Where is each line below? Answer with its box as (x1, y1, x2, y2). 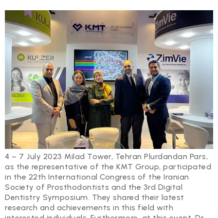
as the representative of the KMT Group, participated (5, 162, 211, 172)
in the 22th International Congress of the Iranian (5, 172, 189, 182)
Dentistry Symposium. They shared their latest (5, 193, 184, 202)
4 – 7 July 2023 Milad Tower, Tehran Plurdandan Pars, (5, 152, 208, 162)
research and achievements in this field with (5, 203, 173, 213)
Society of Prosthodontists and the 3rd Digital (5, 182, 182, 192)
